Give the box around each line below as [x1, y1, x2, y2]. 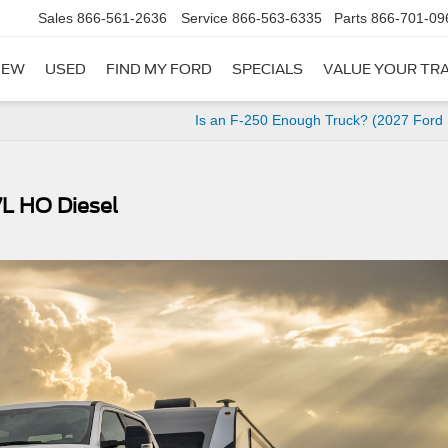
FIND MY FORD [106, 61, 212, 78]
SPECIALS [232, 61, 303, 78]
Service [181, 10, 228, 27]
